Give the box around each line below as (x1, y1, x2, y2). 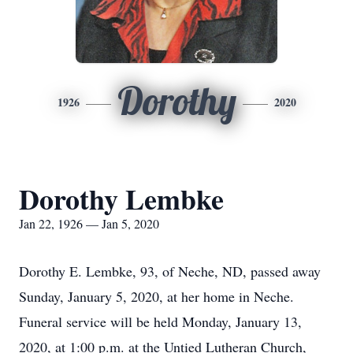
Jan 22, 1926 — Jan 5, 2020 (19, 215, 159, 232)
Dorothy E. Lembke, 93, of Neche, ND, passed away (19, 262, 321, 281)
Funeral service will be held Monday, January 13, (19, 312, 302, 331)
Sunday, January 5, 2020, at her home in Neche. (19, 287, 294, 306)
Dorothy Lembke (19, 178, 224, 219)
